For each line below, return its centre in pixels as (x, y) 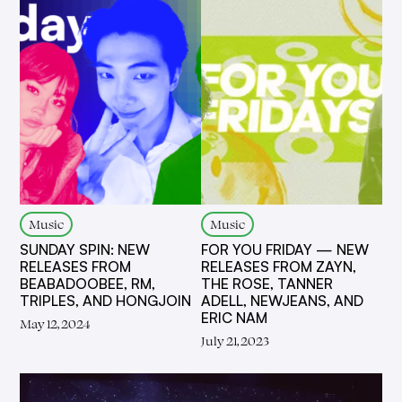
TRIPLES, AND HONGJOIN (106, 300)
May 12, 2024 (55, 323)
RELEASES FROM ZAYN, (279, 266)
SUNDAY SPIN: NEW (85, 249)
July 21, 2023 (235, 340)
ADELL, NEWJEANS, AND (282, 300)
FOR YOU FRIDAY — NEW (285, 249)
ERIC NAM (234, 317)
